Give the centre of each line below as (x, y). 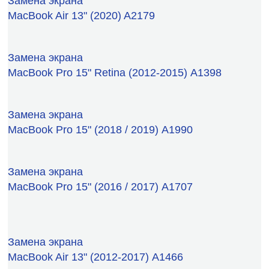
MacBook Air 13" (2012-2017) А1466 (95, 257)
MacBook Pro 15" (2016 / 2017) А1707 (100, 186)
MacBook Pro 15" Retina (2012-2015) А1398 (115, 72)
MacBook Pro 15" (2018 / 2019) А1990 (100, 129)
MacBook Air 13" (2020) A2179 (81, 15)
